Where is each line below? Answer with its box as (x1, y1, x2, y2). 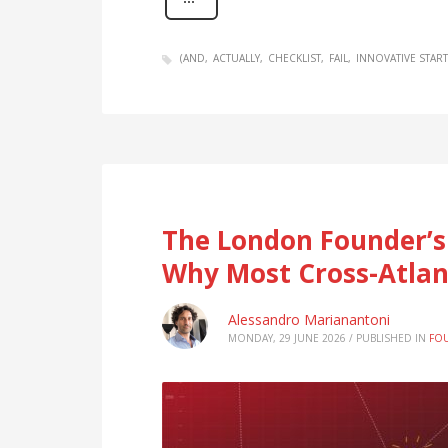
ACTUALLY (213, 51, 260, 66)
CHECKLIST (268, 51, 321, 66)
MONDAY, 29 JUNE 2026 (228, 330, 346, 345)
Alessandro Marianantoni (228, 309, 390, 329)
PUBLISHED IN (356, 330, 426, 345)
